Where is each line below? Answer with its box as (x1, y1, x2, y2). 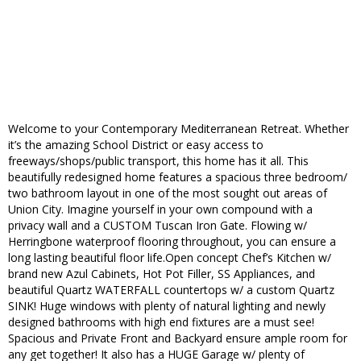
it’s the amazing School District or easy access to (8, 137, 263, 153)
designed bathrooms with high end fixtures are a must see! (8, 314, 314, 330)
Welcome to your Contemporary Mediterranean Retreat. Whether (8, 121, 349, 137)
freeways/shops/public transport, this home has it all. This (8, 153, 309, 169)
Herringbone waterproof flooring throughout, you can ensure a (8, 234, 336, 250)
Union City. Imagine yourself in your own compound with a (8, 201, 313, 218)
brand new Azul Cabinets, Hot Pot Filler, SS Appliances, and (8, 266, 315, 282)
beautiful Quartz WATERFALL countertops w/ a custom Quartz (8, 282, 334, 298)
